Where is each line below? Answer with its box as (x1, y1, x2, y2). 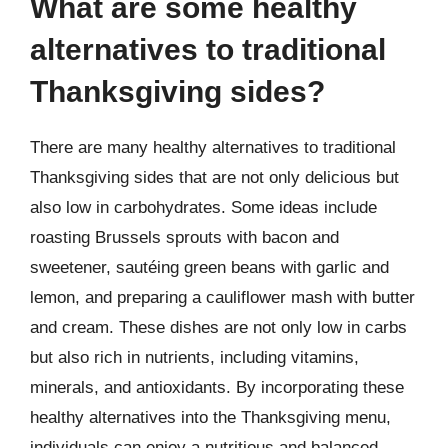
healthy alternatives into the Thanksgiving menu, (30, 408, 391, 427)
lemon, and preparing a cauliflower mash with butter (30, 288, 415, 307)
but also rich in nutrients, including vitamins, (30, 348, 359, 367)
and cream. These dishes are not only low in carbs (30, 318, 407, 337)
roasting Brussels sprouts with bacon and (30, 228, 339, 247)
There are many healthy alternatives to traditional (30, 138, 396, 157)
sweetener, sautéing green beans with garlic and (30, 258, 389, 277)
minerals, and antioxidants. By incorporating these (30, 378, 404, 397)
